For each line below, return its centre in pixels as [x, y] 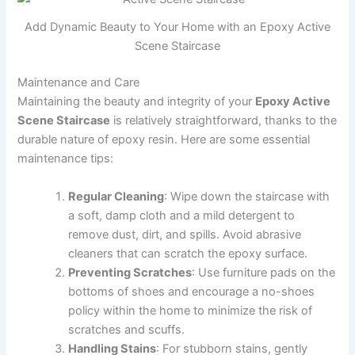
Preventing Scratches [130, 272]
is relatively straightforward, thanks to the [224, 121]
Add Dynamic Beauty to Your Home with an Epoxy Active [177, 27]
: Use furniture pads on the [264, 272]
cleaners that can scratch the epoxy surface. [188, 253]
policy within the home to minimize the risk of [191, 310]
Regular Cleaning [116, 196]
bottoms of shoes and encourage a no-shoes [192, 291]
